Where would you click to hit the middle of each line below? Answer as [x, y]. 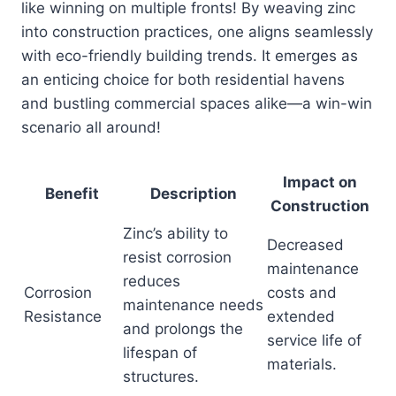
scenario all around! [91, 128]
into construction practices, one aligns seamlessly [197, 32]
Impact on [320, 183]
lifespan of [160, 353]
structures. [161, 377]
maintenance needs [193, 305]
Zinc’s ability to [175, 234]
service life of [314, 341]
